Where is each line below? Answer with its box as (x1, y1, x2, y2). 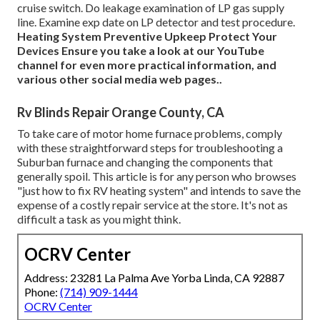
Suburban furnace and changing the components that (17, 154, 273, 169)
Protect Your (209, 29, 277, 43)
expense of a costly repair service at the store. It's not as (17, 197, 288, 211)
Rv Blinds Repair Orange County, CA (17, 104, 224, 120)
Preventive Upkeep (104, 29, 209, 43)
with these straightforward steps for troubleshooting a (17, 140, 283, 154)
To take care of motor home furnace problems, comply (17, 126, 282, 140)
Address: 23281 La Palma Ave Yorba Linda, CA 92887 (24, 270, 284, 284)
